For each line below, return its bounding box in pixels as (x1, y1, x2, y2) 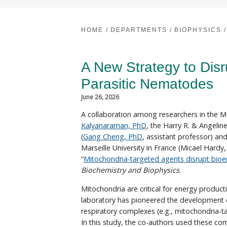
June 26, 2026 (81, 92, 119, 101)
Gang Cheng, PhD (83, 132, 142, 142)
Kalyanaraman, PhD (81, 121, 146, 131)
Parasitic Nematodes (81, 75, 213, 92)
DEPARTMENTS (110, 26, 167, 33)
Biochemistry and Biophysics (81, 165, 179, 175)
